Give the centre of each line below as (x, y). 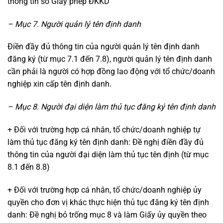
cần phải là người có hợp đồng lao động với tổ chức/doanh (111, 72)
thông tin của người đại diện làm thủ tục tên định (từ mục (108, 154)
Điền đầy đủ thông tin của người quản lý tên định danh (104, 47)
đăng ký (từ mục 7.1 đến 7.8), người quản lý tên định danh (110, 59)
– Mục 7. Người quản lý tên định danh (74, 24)
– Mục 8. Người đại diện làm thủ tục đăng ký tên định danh (111, 107)
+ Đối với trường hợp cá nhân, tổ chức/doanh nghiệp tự (104, 129)
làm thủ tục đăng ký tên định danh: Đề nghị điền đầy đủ (106, 142)
